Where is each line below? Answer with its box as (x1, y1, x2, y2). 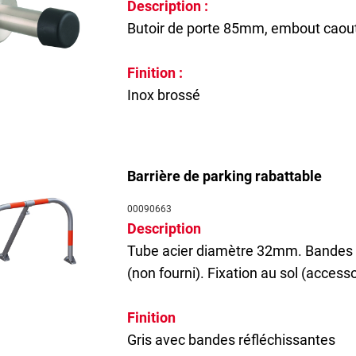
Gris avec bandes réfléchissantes (126, 331, 335, 348)
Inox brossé (126, 86, 200, 103)
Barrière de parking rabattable (126, 167, 322, 184)
